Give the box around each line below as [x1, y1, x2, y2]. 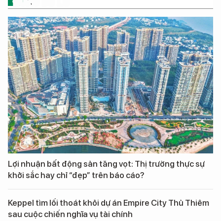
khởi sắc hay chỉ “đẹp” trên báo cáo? [8, 170, 145, 181]
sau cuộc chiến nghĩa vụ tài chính [8, 209, 133, 220]
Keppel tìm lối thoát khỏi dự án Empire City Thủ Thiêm [8, 198, 209, 208]
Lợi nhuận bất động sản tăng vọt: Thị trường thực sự [8, 159, 205, 169]
